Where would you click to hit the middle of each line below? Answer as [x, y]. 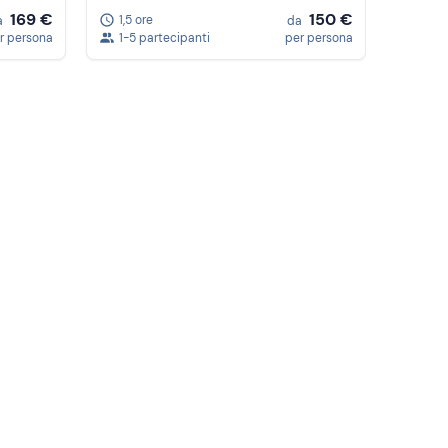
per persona [319, 38]
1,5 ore [136, 20]
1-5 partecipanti [164, 38]
